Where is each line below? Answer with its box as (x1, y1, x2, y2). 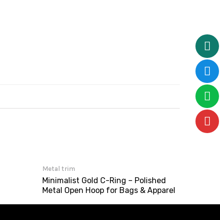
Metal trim (42, 165, 75, 172)
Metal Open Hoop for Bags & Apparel (42, 186, 175, 195)
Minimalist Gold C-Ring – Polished (42, 176, 166, 186)
